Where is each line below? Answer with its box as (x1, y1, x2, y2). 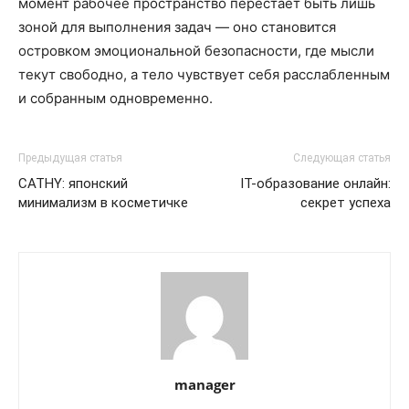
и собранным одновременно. (18, 89, 213, 107)
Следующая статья (293, 151, 391, 164)
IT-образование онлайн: (240, 174, 391, 192)
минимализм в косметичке (18, 194, 188, 211)
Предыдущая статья (18, 151, 122, 164)
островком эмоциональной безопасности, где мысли (18, 41, 374, 59)
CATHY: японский (18, 174, 128, 192)
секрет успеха (300, 194, 391, 211)
